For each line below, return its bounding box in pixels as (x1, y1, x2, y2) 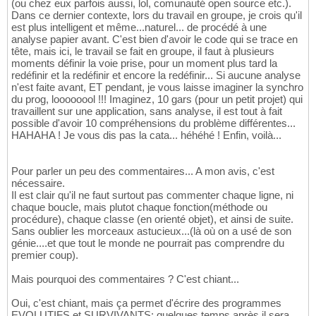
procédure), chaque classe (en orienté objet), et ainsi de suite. (11, 213, 293, 226)
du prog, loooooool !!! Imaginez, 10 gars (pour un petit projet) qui (11, 93, 303, 106)
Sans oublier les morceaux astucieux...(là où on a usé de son (11, 225, 291, 238)
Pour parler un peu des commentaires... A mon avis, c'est (11, 165, 274, 178)
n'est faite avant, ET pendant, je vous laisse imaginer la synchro (11, 81, 303, 94)
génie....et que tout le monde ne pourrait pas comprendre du (11, 237, 284, 250)
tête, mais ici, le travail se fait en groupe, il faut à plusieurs (11, 45, 274, 58)
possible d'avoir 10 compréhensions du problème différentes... (11, 117, 296, 130)
